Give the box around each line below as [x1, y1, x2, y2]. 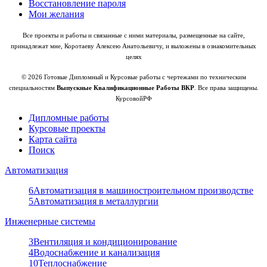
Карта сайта [29, 134, 77, 145]
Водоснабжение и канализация [33, 247, 160, 258]
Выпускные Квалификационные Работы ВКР [56, 85, 194, 92]
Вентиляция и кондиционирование [33, 237, 177, 247]
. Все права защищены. [194, 85, 259, 92]
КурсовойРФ [115, 95, 152, 103]
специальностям [8, 85, 57, 92]
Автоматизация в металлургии [33, 196, 159, 207]
